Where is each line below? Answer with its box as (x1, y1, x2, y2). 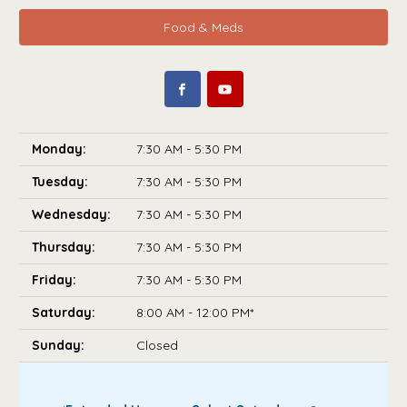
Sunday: (32, 337, 84, 354)
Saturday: (32, 304, 95, 322)
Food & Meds (164, 18, 243, 35)
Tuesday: (32, 174, 88, 191)
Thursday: (32, 239, 95, 256)
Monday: (32, 141, 86, 158)
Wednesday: (32, 206, 111, 223)
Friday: (32, 272, 76, 289)
